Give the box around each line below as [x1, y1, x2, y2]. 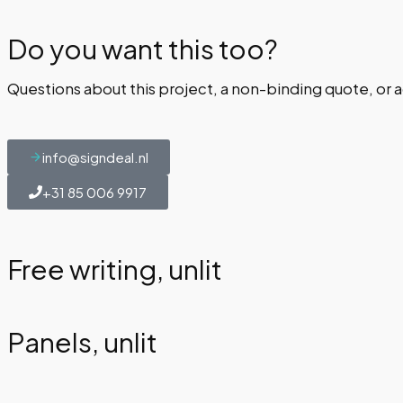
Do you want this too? [7, 31, 278, 66]
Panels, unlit [7, 324, 157, 359]
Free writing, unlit [7, 251, 222, 286]
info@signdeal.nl [42, 148, 148, 166]
